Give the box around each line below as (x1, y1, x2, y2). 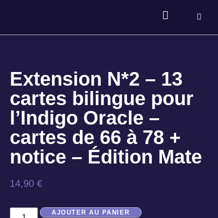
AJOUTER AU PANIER (52, 209, 130, 217)
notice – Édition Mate (10, 146, 202, 167)
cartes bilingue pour (10, 88, 194, 109)
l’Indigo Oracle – (10, 107, 160, 128)
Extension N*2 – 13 (10, 68, 182, 90)
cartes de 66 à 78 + (10, 127, 181, 148)
